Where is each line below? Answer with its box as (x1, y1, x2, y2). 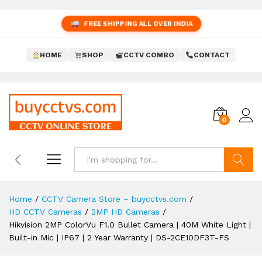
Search (223, 180, 253, 189)
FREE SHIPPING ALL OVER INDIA (82, 19, 194, 27)
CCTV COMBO (123, 50, 174, 59)
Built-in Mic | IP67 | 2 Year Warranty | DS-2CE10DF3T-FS (9, 233, 229, 242)
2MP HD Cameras (91, 207, 160, 216)
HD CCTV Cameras (9, 207, 82, 216)
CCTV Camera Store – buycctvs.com (42, 194, 187, 204)
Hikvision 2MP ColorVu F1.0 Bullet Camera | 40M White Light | (9, 220, 251, 229)
